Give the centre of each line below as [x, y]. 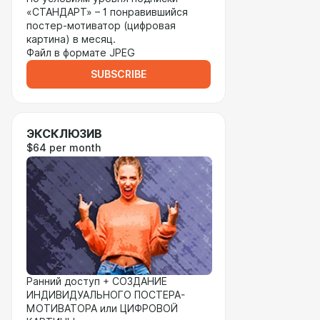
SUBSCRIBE [119, 74]
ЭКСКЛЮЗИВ [64, 134]
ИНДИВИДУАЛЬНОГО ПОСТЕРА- [106, 295]
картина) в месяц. [71, 39]
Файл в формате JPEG [81, 53]
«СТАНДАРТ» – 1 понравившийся [107, 12]
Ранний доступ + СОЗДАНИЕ [97, 281]
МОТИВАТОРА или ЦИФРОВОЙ [102, 309]
